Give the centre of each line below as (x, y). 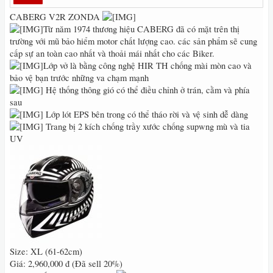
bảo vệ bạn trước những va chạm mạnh (79, 78)
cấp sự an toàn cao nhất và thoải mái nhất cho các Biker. (112, 53)
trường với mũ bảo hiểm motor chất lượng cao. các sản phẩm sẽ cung (133, 41)
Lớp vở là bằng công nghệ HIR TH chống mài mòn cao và (147, 66)
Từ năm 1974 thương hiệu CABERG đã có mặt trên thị (141, 29)
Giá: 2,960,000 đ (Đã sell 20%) (66, 264)
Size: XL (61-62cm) (46, 251)
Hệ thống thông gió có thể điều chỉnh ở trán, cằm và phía (147, 90)
